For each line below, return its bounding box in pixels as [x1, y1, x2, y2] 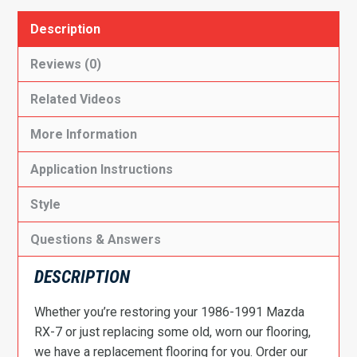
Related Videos [30, 92, 122, 107]
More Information [30, 127, 138, 142]
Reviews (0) [30, 57, 102, 72]
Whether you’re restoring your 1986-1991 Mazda [34, 304, 305, 320]
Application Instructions [30, 162, 174, 177]
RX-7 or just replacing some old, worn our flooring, [34, 324, 312, 339]
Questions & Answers [30, 232, 162, 247]
